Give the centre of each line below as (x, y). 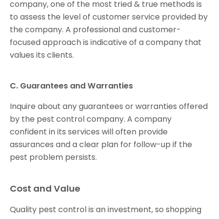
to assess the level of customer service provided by (109, 17)
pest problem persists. (53, 157)
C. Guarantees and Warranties (71, 86)
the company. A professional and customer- (95, 30)
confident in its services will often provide (89, 132)
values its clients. (42, 55)
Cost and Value (45, 189)
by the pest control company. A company (91, 119)
